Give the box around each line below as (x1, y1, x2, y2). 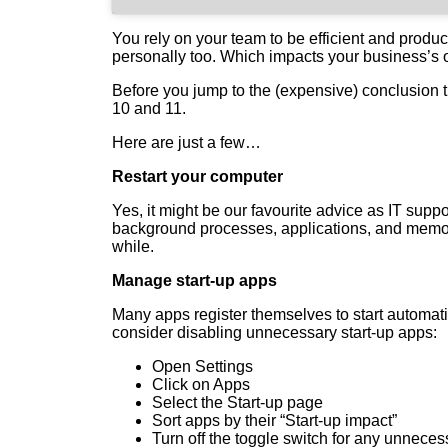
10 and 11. (112, 100, 186, 118)
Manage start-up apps (112, 272, 277, 290)
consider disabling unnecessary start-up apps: (112, 324, 437, 342)
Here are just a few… (112, 134, 261, 152)
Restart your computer (112, 168, 283, 186)
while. (112, 238, 154, 256)
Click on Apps (152, 376, 250, 394)
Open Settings (152, 358, 253, 376)
